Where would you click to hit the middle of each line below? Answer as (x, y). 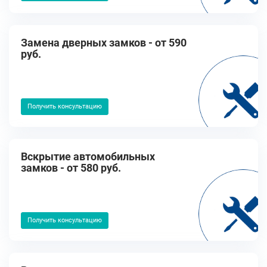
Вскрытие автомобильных (88, 156)
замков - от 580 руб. (71, 168)
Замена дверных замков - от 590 (104, 43)
